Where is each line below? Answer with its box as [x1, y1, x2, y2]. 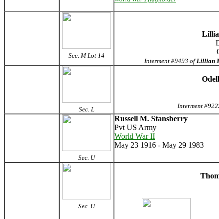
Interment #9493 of [144, 57, 197, 65]
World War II [114, 132, 155, 140]
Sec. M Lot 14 [68, 52, 105, 59]
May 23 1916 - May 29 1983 [114, 141, 204, 149]
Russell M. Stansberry [114, 114, 188, 123]
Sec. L [79, 106, 94, 113]
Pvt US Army [114, 123, 156, 131]
